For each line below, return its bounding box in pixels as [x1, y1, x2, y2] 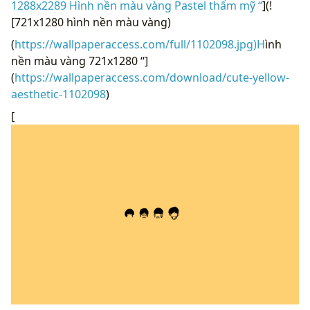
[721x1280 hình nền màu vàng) [11, 15, 171, 30]
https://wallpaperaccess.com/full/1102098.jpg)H [15, 37, 265, 53]
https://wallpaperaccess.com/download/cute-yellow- [15, 70, 289, 86]
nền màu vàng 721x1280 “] [11, 53, 148, 69]
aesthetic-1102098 [11, 86, 106, 102]
